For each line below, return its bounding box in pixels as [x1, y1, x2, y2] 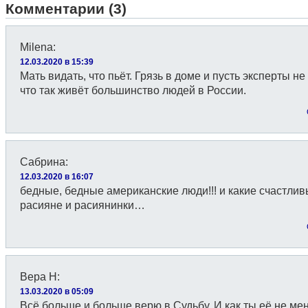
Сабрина [20, 156, 65, 168]
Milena [20, 41, 53, 53]
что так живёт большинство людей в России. [20, 85, 246, 96]
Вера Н [20, 271, 57, 283]
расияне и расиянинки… [20, 199, 145, 211]
